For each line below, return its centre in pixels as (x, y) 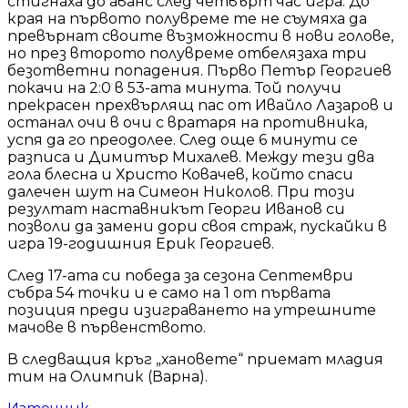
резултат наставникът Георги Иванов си (176, 209)
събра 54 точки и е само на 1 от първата (169, 292)
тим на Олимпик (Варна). (107, 376)
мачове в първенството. (107, 327)
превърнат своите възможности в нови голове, (200, 36)
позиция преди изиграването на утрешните (192, 310)
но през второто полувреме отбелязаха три (187, 53)
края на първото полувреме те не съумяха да (187, 18)
